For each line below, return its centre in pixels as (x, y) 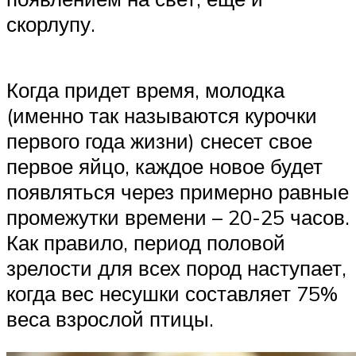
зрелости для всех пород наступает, (176, 268)
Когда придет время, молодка (145, 90)
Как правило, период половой (146, 243)
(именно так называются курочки (162, 116)
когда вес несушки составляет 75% (172, 294)
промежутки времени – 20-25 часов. (178, 217)
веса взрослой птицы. (110, 319)
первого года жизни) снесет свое (159, 141)
